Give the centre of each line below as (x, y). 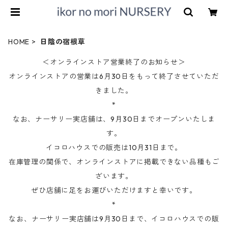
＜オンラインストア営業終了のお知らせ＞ (114, 62)
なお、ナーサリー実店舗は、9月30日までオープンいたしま (114, 119)
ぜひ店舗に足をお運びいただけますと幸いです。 (114, 190)
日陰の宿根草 (63, 42)
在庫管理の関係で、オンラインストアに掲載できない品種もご (114, 162)
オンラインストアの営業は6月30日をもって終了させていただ (114, 76)
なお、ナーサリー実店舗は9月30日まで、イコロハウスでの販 (114, 219)
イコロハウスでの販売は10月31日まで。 (114, 148)
